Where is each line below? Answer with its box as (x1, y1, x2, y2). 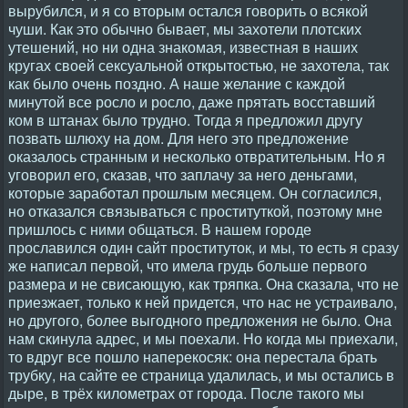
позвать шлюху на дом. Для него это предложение (8, 127, 349, 148)
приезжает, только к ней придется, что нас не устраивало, (8, 291, 397, 312)
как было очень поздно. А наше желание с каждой (8, 73, 345, 94)
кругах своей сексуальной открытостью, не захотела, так (8, 55, 389, 76)
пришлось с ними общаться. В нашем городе (8, 219, 311, 240)
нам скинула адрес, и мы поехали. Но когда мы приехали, (8, 328, 398, 349)
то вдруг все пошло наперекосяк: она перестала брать (8, 346, 377, 367)
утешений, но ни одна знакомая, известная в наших (8, 36, 358, 57)
